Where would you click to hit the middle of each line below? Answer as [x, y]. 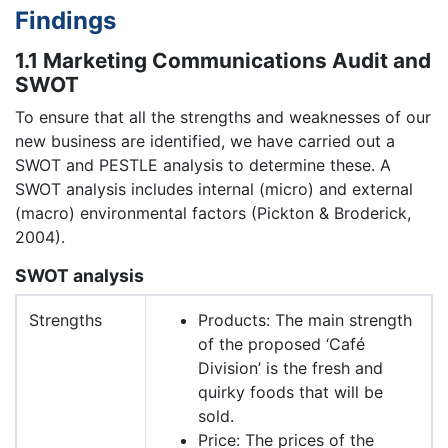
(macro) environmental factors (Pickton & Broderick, [213, 213]
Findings [65, 20]
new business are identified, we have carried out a [205, 141]
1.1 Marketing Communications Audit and [223, 60]
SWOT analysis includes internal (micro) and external [214, 189]
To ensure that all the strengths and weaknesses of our [223, 117]
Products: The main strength [305, 320]
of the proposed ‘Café [281, 344]
